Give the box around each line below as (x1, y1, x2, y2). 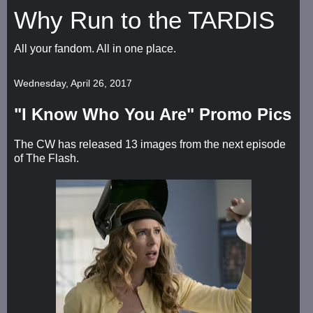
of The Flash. (14, 152, 79, 164)
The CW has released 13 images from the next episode (14, 138, 286, 150)
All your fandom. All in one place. (14, 43, 176, 54)
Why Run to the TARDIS (14, 7, 275, 34)
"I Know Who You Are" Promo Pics (14, 105, 291, 124)
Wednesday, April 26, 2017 (14, 78, 132, 89)
